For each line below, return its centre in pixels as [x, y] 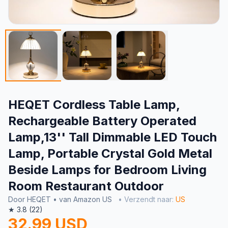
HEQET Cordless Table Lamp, [94, 105]
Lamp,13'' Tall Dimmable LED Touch [112, 137]
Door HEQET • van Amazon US [61, 199]
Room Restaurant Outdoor [86, 186]
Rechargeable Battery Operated [102, 121]
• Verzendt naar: [147, 199]
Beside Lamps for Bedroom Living [107, 170]
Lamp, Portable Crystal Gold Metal [110, 153]
